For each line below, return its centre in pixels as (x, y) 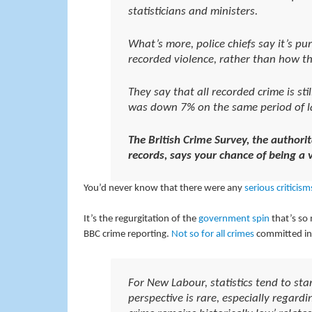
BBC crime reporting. (127, 234)
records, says (161, 156)
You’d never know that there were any (164, 188)
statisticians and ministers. (193, 12)
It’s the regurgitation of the (141, 219)
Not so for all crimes (212, 234)
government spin (234, 219)
